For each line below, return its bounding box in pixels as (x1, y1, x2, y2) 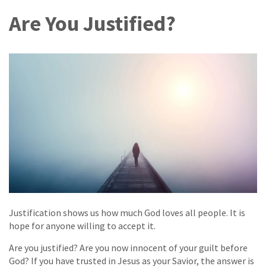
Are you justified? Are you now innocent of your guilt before (9, 242, 248, 254)
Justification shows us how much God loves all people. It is (9, 207, 245, 219)
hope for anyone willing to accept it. (9, 220, 156, 232)
